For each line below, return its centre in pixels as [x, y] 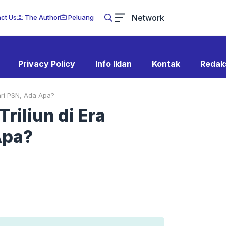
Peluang [80, 17]
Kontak [166, 64]
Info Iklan [113, 64]
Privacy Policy [46, 64]
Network [148, 17]
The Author [42, 17]
